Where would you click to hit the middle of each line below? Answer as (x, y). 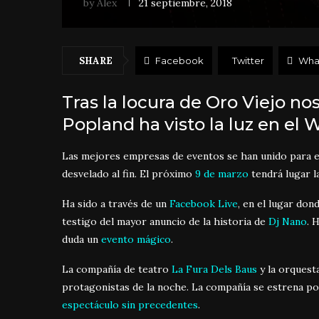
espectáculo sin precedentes (130, 304)
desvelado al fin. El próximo (129, 173)
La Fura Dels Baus (214, 269)
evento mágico (136, 239)
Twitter (248, 60)
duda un (82, 239)
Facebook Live (204, 203)
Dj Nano (288, 221)
